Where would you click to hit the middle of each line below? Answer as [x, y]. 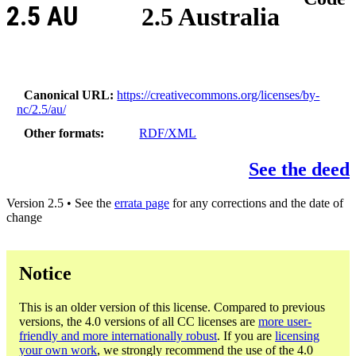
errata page [142, 203]
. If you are [246, 335]
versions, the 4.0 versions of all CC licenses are [139, 321]
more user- [285, 321]
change [24, 218]
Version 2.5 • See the [60, 203]
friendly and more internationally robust [118, 335]
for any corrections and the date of [256, 203]
